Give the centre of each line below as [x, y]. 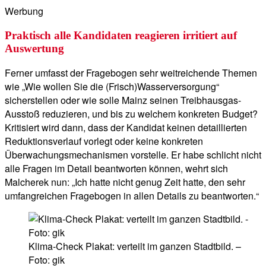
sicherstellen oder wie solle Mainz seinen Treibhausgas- [123, 100]
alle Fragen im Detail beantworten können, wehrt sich [116, 169]
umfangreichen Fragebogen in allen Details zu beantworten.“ [132, 196]
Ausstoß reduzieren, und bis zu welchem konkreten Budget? [131, 114]
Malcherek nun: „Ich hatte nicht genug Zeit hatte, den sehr [125, 182]
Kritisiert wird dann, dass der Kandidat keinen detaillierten [126, 128]
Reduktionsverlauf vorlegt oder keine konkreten [104, 141]
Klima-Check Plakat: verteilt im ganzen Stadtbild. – [135, 246]
